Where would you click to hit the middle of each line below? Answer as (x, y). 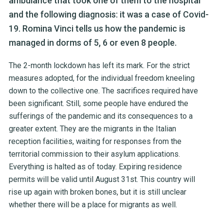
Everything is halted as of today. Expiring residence (95, 167)
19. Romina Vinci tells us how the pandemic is (97, 29)
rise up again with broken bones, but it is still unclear (97, 192)
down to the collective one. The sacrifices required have (103, 91)
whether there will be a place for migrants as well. (93, 205)
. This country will (166, 180)
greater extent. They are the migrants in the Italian (92, 129)
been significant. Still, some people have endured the (98, 104)
